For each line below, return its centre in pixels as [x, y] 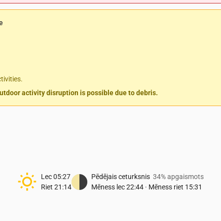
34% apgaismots [178, 177]
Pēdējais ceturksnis [121, 177]
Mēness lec [108, 187]
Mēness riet [166, 187]
